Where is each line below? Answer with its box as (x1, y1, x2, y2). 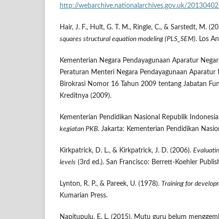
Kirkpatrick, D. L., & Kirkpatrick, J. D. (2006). (60, 147, 193, 154)
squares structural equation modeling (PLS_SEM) (60, 36, 196, 43)
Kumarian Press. (60, 192, 108, 199)
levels (60, 159, 76, 166)
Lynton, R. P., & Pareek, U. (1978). (60, 180, 161, 188)
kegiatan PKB (60, 126, 98, 133)
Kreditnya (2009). (60, 92, 111, 100)
